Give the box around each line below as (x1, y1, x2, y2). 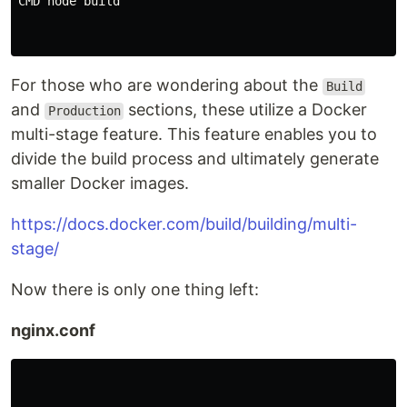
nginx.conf (11, 321, 95, 341)
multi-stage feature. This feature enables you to (11, 124, 377, 144)
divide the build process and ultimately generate (11, 149, 379, 169)
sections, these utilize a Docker (124, 100, 368, 120)
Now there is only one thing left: (11, 280, 259, 300)
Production (47, 104, 121, 119)
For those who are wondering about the (11, 75, 323, 95)
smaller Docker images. (11, 174, 189, 194)
